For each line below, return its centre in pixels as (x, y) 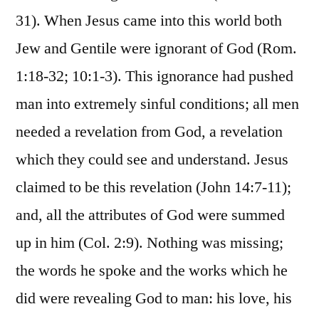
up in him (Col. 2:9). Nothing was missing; (150, 243)
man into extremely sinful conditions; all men (157, 104)
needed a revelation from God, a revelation (149, 132)
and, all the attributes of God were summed (150, 215)
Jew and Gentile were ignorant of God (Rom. (156, 49)
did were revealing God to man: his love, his (154, 299)
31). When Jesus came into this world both (149, 21)
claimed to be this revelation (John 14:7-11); (153, 188)
